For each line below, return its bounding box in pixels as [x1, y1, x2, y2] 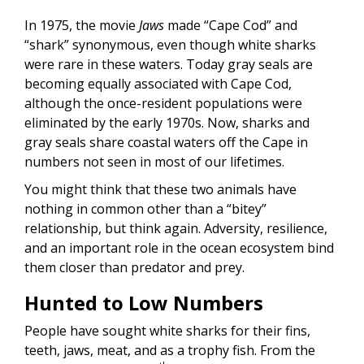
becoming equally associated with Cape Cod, [24, 75, 292, 93]
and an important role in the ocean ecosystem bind [24, 239, 334, 258]
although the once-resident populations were [24, 94, 302, 113]
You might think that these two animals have [24, 180, 297, 199]
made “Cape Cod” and [167, 16, 297, 35]
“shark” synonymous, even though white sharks [24, 36, 316, 54]
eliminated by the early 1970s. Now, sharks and [24, 114, 310, 132]
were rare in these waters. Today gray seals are [24, 55, 313, 74]
